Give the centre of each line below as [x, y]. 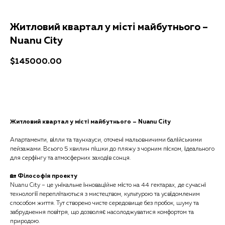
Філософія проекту [47, 177]
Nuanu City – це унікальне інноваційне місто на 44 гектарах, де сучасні [108, 186]
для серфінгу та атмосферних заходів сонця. [70, 158]
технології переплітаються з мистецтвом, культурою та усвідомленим [105, 195]
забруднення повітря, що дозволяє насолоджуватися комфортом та [102, 213]
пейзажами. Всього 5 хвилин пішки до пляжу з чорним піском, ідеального [112, 149]
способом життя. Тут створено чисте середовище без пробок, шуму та [104, 204]
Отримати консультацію [113, 90]
